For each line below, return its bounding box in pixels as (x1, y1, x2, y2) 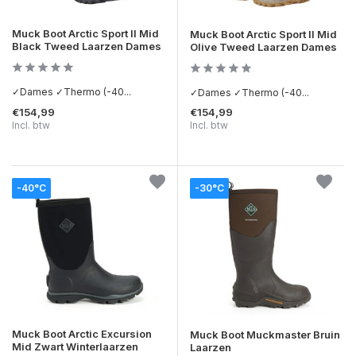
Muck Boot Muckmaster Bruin (190, 327, 340, 341)
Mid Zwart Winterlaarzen (12, 339, 138, 353)
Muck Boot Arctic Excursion (12, 327, 152, 340)
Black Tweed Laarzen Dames (12, 40, 161, 53)
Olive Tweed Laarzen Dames (190, 41, 337, 54)
